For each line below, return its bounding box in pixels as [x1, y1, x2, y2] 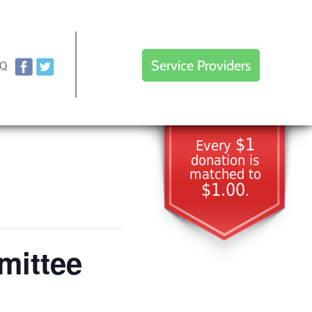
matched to [189, 166, 261, 182]
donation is [191, 152, 259, 169]
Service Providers [150, 56, 251, 75]
